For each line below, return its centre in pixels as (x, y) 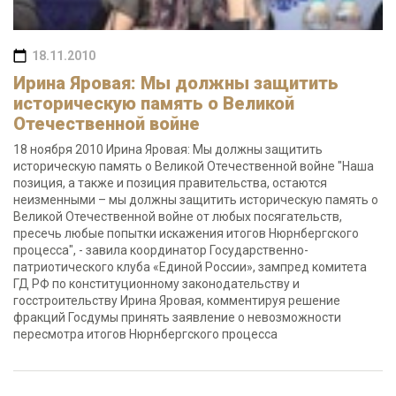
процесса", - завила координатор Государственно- (161, 250)
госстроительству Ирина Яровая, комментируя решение (177, 301)
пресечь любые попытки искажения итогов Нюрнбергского (186, 233)
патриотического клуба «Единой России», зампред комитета (190, 267)
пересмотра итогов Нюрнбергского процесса (151, 334)
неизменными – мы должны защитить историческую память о (196, 200)
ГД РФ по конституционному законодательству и (156, 284)
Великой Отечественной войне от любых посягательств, (178, 217)
